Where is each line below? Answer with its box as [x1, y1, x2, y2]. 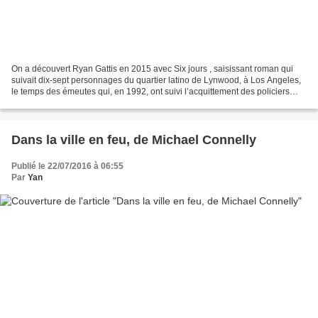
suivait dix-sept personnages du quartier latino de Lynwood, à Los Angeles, [11, 75, 301, 85]
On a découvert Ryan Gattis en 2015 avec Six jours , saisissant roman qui [11, 63, 293, 74]
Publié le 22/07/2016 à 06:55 [11, 160, 124, 171]
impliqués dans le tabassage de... [11, 97, 141, 108]
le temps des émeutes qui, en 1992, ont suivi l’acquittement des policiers [11, 86, 290, 97]
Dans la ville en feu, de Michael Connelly [11, 132, 256, 147]
